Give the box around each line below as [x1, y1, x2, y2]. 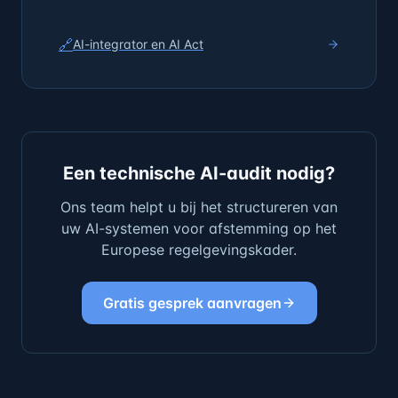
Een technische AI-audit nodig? [63, 163, 335, 184]
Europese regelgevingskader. [101, 241, 297, 259]
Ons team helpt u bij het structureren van [60, 198, 338, 216]
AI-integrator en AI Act [73, 36, 203, 52]
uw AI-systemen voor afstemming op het [61, 219, 337, 237]
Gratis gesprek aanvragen [102, 294, 282, 312]
